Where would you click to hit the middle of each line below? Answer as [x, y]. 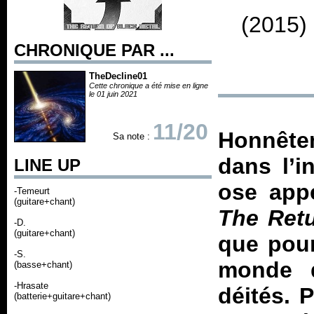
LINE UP [47, 165]
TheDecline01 [118, 76]
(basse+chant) [43, 265]
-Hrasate [31, 286]
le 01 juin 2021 [113, 94]
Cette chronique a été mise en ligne [149, 86]
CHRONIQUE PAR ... [94, 50]
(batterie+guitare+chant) [62, 296]
